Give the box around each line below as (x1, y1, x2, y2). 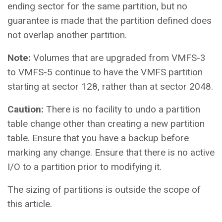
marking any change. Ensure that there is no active (7, 146, 215, 158)
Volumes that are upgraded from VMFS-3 (33, 52, 206, 63)
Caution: (7, 103, 46, 115)
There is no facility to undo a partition (46, 103, 200, 115)
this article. (7, 198, 52, 210)
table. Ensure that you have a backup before (7, 132, 189, 144)
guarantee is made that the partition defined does (7, 14, 212, 26)
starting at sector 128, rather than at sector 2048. (7, 80, 213, 92)
